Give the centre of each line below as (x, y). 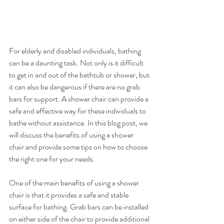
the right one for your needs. (52, 158)
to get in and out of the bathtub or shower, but (80, 74)
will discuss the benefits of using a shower (72, 134)
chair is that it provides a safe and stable (69, 194)
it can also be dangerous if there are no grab (75, 86)
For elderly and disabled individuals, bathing (76, 50)
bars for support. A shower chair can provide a (79, 98)
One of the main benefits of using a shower (75, 182)
